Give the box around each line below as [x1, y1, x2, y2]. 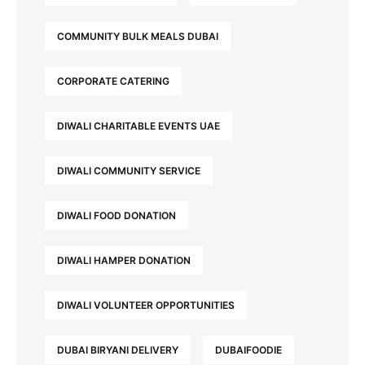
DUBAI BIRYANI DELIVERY [57, 344, 178, 357]
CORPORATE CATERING [57, 75, 169, 88]
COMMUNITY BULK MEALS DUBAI [57, 30, 218, 43]
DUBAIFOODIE [215, 344, 282, 357]
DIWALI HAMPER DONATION [57, 254, 191, 267]
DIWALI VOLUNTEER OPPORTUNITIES [57, 299, 235, 312]
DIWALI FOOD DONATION [57, 209, 176, 222]
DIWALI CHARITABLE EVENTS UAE [57, 120, 220, 133]
